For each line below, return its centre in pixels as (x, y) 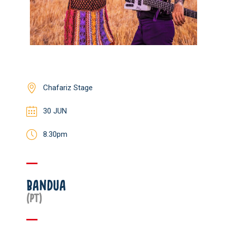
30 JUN (55, 111)
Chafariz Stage (68, 88)
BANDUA (46, 185)
